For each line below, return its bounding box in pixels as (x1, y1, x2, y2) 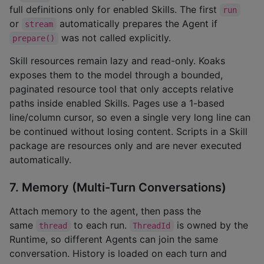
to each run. (70, 219, 130, 231)
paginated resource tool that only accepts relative (9, 83, 233, 95)
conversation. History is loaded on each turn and (9, 247, 227, 259)
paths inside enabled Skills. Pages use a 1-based (9, 97, 225, 110)
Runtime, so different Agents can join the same (9, 233, 218, 245)
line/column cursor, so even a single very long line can (9, 111, 250, 124)
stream (25, 19, 54, 29)
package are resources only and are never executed (9, 140, 242, 152)
